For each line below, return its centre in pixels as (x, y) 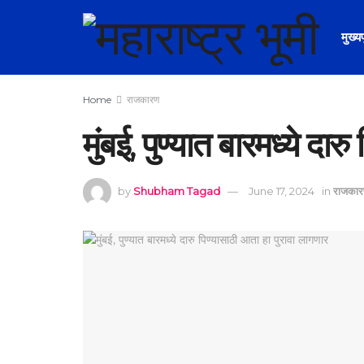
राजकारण (143, 100)
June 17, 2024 (282, 191)
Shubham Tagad (177, 191)
